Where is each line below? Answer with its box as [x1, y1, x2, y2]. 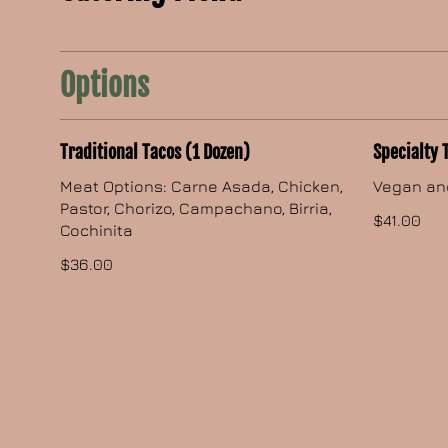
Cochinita [60, 221, 134, 240]
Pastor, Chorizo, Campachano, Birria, [60, 199, 333, 218]
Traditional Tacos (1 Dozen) [60, 141, 251, 164]
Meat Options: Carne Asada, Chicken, [60, 177, 344, 196]
